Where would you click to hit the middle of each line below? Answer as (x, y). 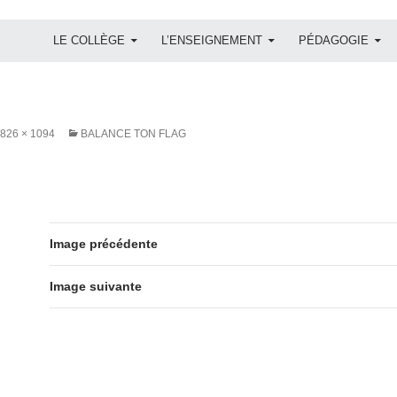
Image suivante (96, 286)
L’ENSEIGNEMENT (212, 40)
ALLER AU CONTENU (101, 25)
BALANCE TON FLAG (133, 133)
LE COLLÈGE (89, 40)
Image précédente (104, 243)
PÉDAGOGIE (334, 40)
